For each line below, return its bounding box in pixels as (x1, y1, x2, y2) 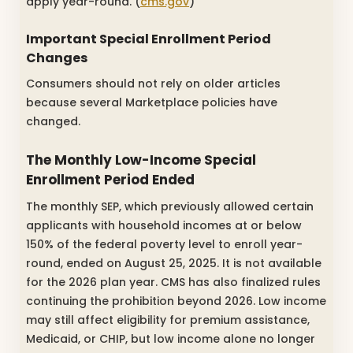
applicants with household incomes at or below (26, 217, 302, 233)
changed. (26, 113, 80, 129)
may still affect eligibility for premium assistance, (26, 311, 310, 328)
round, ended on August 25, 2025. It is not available (26, 255, 321, 271)
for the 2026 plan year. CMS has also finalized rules (26, 273, 321, 290)
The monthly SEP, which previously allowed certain (26, 198, 314, 214)
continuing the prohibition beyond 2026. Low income (26, 292, 326, 309)
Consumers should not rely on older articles (26, 75, 281, 91)
